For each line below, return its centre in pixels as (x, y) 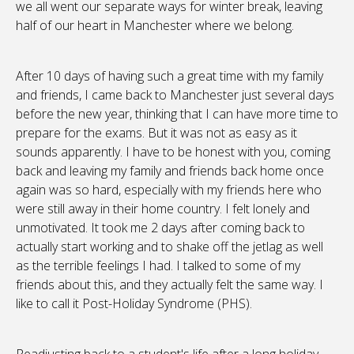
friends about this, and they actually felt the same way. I (169, 285)
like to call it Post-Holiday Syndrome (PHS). (134, 304)
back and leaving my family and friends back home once (170, 171)
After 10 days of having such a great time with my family (169, 76)
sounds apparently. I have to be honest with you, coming (173, 152)
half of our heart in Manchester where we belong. (155, 26)
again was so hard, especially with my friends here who (169, 190)
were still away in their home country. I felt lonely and (163, 209)
